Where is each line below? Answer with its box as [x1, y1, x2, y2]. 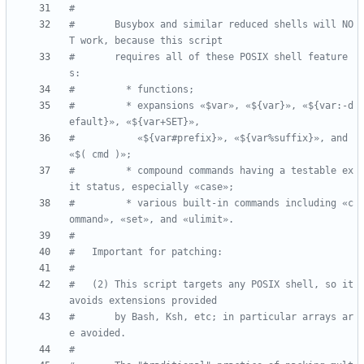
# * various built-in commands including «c [69, 197, 353, 210]
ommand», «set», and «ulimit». [69, 214, 234, 226]
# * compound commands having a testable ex [69, 165, 353, 177]
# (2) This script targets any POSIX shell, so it [69, 279, 353, 291]
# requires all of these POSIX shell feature [69, 51, 348, 63]
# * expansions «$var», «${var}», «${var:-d [69, 100, 353, 112]
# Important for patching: [69, 246, 223, 258]
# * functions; [69, 84, 194, 96]
